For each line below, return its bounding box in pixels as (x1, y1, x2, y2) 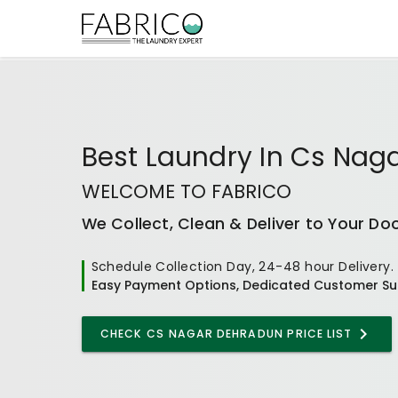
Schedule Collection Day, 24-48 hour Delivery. (91, 257, 394, 275)
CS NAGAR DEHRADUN (147, 325, 283, 341)
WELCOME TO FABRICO (81, 178, 291, 204)
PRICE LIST (283, 325, 353, 341)
